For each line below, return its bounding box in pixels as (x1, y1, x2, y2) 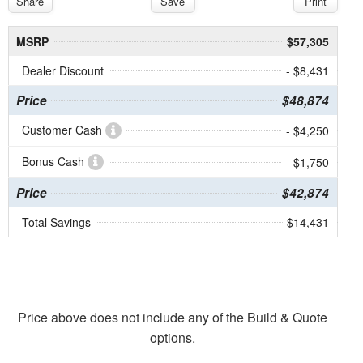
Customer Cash (21, 122, 105, 139)
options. (150, 328, 196, 348)
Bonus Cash (21, 153, 88, 170)
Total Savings (21, 214, 91, 231)
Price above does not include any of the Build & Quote (18, 308, 328, 327)
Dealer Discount (21, 62, 104, 79)
